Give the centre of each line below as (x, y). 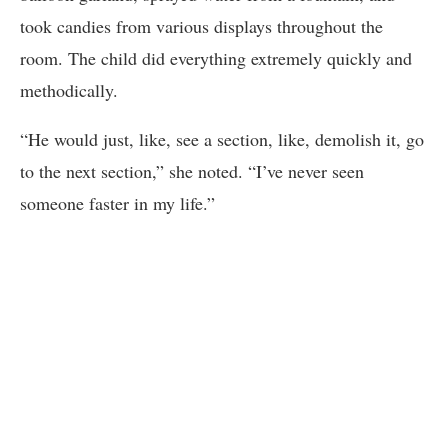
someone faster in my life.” (117, 202)
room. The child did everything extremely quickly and (216, 57)
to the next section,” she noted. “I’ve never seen (192, 170)
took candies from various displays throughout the (201, 25)
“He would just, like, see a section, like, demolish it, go (222, 138)
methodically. (69, 89)
